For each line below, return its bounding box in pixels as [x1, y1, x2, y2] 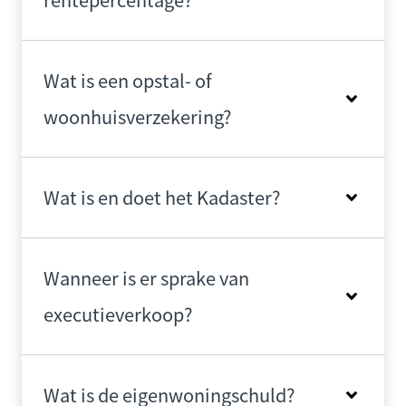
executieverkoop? [43, 301, 192, 327]
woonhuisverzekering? [43, 103, 231, 130]
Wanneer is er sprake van [43, 265, 249, 291]
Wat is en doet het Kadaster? [43, 184, 280, 210]
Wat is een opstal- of [43, 67, 212, 93]
